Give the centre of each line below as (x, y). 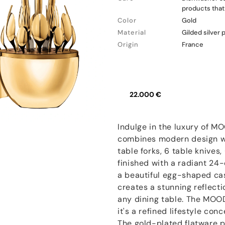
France (193, 44)
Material (132, 32)
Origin (128, 44)
